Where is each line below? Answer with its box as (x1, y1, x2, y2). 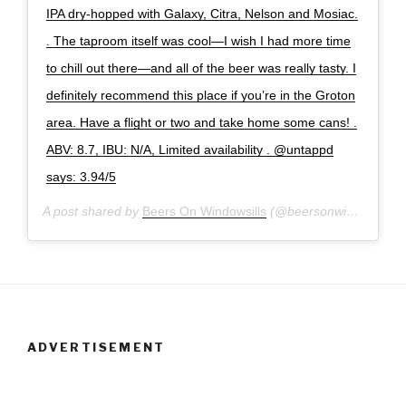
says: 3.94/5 (46, 169, 116, 184)
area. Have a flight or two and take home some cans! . (46, 114, 357, 130)
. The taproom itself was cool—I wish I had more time (46, 33, 351, 48)
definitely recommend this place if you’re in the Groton (46, 87, 355, 102)
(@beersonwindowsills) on (266, 203, 346, 218)
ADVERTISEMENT (27, 340, 166, 355)
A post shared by (43, 203, 142, 218)
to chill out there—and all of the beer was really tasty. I (46, 60, 356, 75)
